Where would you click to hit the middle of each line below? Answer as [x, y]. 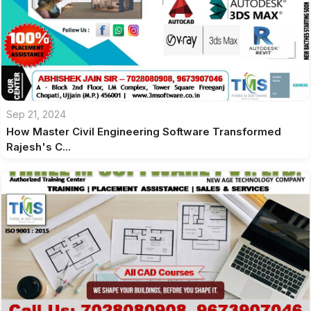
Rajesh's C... [39, 147]
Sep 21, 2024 [36, 114]
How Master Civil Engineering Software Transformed [144, 132]
